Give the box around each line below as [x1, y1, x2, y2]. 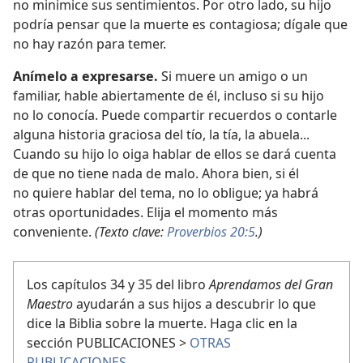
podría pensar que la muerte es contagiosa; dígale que [13, 15, 348, 33]
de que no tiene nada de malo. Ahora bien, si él [13, 164, 299, 182]
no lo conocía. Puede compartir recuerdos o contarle [13, 105, 337, 124]
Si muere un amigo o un [161, 66, 308, 85]
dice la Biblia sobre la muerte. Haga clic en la [27, 314, 297, 332]
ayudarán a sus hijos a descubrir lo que [73, 294, 316, 313]
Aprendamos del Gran [209, 275, 333, 293]
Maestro [27, 294, 73, 313]
